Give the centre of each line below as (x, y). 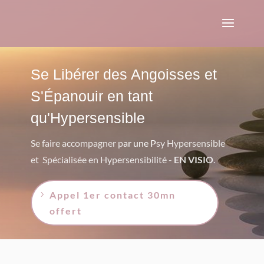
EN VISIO (193, 159)
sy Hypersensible (190, 143)
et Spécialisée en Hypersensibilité (98, 159)
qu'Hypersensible (88, 118)
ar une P (139, 143)
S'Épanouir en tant (91, 96)
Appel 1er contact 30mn (112, 195)
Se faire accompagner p (77, 143)
